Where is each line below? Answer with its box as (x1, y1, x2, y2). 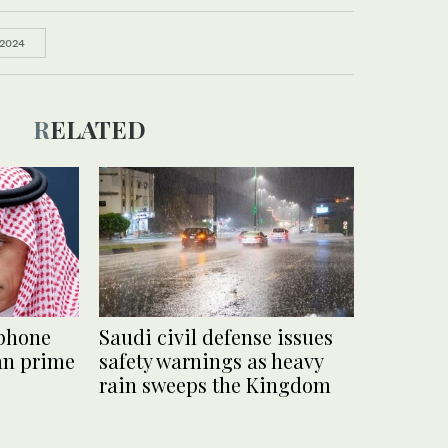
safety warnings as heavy (99, 347, 323, 375)
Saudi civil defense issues (99, 323, 333, 351)
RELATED (49, 113, 146, 145)
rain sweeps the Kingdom (99, 371, 331, 399)
